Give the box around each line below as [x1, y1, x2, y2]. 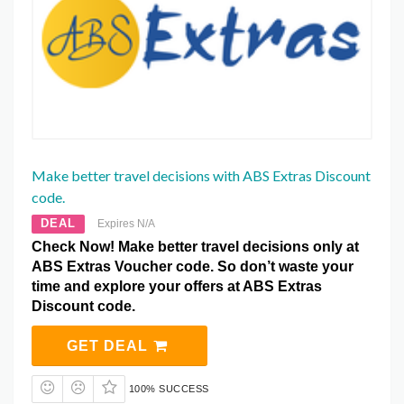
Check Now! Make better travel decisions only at [32, 238, 359, 254]
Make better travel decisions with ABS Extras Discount [32, 166, 371, 184]
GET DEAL [66, 337, 152, 353]
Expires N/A [97, 216, 155, 230]
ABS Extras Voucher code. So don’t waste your [32, 258, 353, 274]
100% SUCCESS [128, 382, 209, 394]
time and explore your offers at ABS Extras [32, 278, 322, 294]
